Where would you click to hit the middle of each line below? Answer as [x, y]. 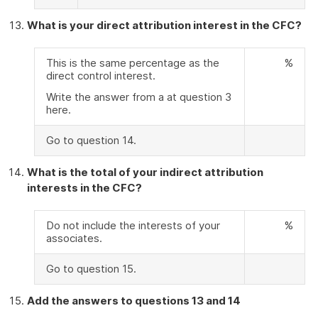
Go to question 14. [91, 140]
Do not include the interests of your [133, 225]
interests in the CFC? [84, 188]
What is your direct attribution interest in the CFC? [164, 25]
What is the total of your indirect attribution [145, 172]
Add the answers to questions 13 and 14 [134, 301]
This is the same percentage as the [133, 63]
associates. [74, 238]
